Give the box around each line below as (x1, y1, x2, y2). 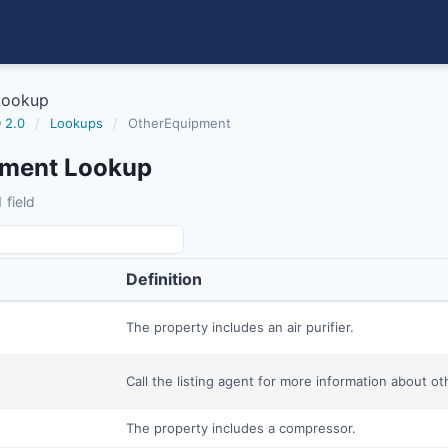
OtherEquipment (128, 115, 231, 131)
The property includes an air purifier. (126, 319, 354, 335)
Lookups (50, 115, 103, 131)
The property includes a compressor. (126, 420, 356, 436)
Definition (126, 269, 202, 289)
